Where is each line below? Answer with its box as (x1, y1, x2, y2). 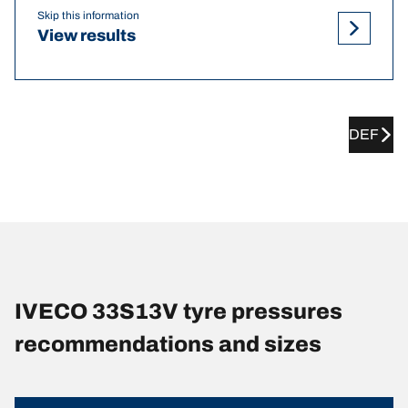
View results (37, 26, 136, 46)
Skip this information (37, 9, 139, 23)
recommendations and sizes (15, 331, 321, 356)
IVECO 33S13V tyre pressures (15, 299, 342, 323)
